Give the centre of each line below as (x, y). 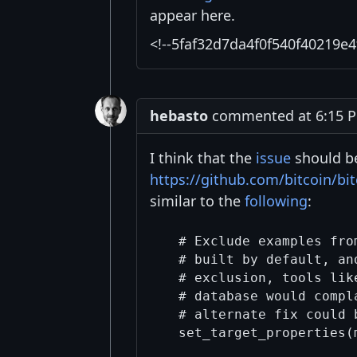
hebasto (179, 116)
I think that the (203, 158)
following (276, 201)
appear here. (192, 16)
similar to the (197, 201)
